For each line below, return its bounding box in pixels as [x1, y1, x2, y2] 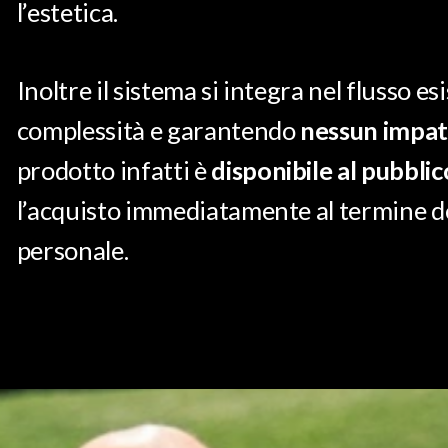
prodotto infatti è [16, 155, 207, 186]
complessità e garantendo [16, 115, 301, 146]
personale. [16, 235, 129, 266]
